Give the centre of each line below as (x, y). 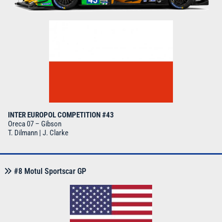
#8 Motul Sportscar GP (49, 171)
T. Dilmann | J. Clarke (38, 133)
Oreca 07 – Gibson (35, 124)
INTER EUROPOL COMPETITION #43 (61, 115)
